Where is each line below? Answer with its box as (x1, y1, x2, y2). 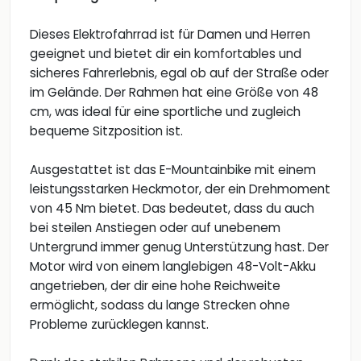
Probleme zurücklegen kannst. (30, 316, 209, 334)
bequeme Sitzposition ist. (30, 122, 183, 140)
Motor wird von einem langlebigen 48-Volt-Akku (30, 258, 316, 276)
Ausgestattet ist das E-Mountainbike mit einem (30, 161, 316, 179)
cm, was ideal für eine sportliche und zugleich (30, 103, 301, 121)
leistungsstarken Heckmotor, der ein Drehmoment (30, 180, 330, 198)
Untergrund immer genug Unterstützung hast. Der (30, 239, 329, 256)
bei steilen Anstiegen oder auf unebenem (30, 219, 280, 237)
